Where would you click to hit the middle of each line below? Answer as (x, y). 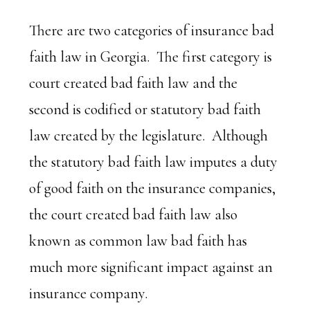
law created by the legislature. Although (149, 136)
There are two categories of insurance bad (152, 30)
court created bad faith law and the (134, 83)
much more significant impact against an (151, 267)
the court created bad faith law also (134, 215)
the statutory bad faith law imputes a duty (154, 162)
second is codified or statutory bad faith (145, 109)
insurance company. (89, 293)
